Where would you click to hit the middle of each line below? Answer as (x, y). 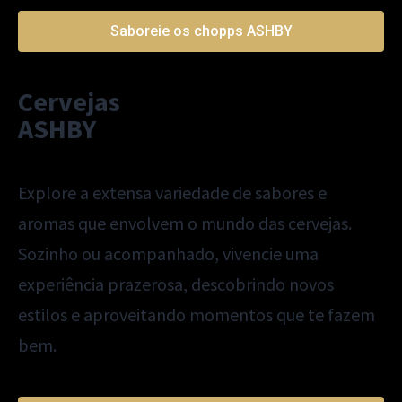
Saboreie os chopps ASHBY (201, 31)
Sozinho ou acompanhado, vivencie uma (168, 254)
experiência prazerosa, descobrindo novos (176, 284)
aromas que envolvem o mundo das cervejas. (185, 223)
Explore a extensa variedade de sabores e (172, 193)
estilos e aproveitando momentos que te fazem (197, 315)
